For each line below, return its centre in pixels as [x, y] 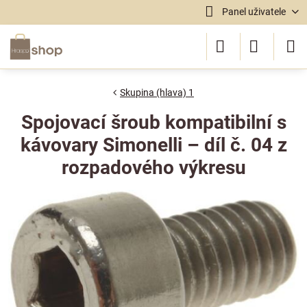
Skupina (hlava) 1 [157, 93]
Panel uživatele [254, 12]
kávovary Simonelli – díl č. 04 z [153, 145]
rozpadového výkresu [153, 168]
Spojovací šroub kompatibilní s [153, 122]
